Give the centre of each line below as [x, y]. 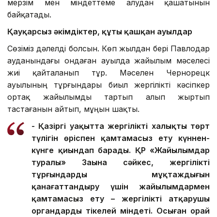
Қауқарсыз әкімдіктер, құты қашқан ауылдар [100, 31]
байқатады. [29, 14]
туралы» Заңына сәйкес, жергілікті [121, 162]
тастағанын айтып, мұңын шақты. [73, 109]
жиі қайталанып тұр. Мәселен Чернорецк [108, 72]
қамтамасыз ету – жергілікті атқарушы [121, 198]
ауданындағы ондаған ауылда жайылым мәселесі [108, 60]
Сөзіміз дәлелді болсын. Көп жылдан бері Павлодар [108, 48]
